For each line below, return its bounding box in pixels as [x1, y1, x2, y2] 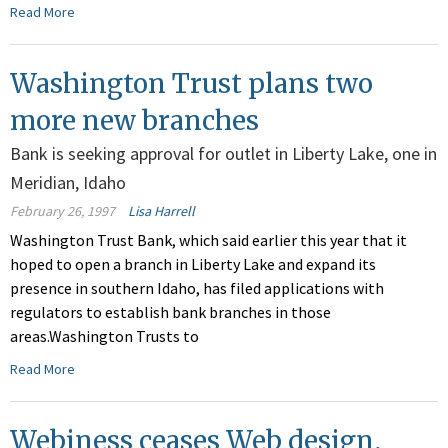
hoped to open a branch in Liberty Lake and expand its [10, 254, 376, 275]
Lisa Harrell [128, 202, 195, 221]
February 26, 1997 [10, 202, 115, 221]
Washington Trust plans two [10, 67, 373, 101]
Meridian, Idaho [10, 171, 126, 195]
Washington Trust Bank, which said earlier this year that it [10, 230, 407, 251]
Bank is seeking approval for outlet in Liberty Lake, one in [10, 142, 437, 166]
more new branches [10, 104, 259, 138]
